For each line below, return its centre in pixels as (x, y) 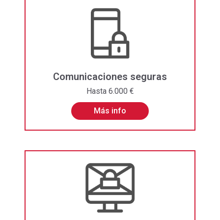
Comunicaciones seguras (110, 77)
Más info (110, 111)
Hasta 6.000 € (110, 91)
